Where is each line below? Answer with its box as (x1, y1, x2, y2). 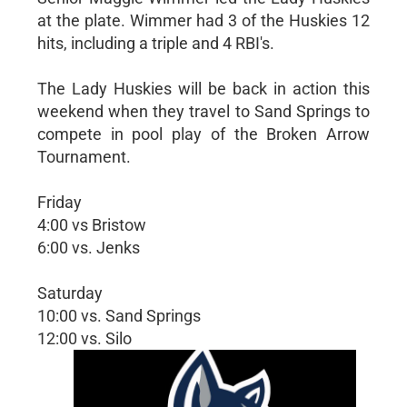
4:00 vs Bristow (36, 215, 146, 234)
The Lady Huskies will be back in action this (36, 79, 371, 98)
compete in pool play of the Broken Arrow (36, 124, 371, 144)
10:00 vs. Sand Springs (36, 306, 201, 325)
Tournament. (36, 147, 131, 166)
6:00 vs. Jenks (36, 238, 140, 257)
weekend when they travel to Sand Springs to (36, 102, 371, 121)
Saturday (36, 283, 103, 303)
